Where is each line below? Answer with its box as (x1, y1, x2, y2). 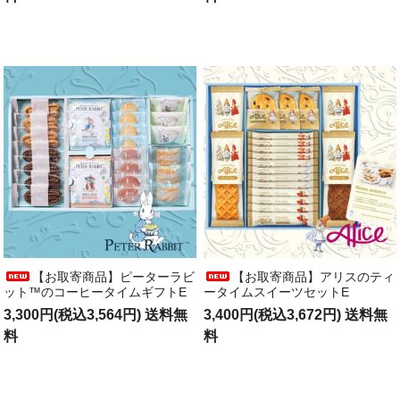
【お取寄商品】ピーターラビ (32, 270, 196, 285)
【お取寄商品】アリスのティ (232, 270, 396, 285)
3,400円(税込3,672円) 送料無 (204, 307, 388, 323)
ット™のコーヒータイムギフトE (4, 285, 187, 300)
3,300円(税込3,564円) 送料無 (4, 307, 188, 323)
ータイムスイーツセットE (204, 285, 350, 300)
